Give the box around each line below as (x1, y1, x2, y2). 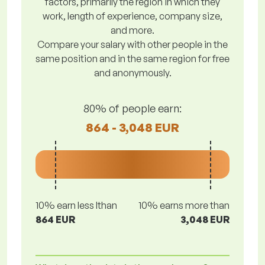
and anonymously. (93, 67, 172, 79)
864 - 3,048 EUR (86, 119, 179, 135)
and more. (111, 24, 154, 36)
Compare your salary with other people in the (37, 38, 228, 50)
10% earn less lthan (35, 199, 117, 211)
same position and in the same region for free (35, 53, 230, 64)
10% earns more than (138, 199, 230, 211)
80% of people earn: (83, 101, 182, 115)
